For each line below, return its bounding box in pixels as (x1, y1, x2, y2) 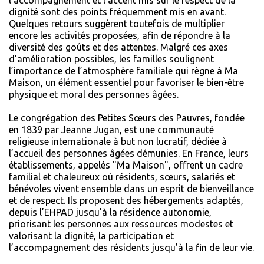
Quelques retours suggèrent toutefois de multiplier (9, 18, 225, 29)
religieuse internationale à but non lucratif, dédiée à (9, 136, 227, 147)
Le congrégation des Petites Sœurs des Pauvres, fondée (9, 112, 245, 123)
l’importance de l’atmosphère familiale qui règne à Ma (9, 65, 238, 76)
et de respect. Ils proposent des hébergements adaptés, (9, 194, 243, 206)
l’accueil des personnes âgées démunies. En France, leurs (9, 147, 249, 159)
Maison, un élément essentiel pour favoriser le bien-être (9, 77, 244, 88)
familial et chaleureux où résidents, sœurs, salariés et (9, 171, 235, 182)
